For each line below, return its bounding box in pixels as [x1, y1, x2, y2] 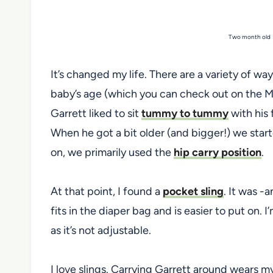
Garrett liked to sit [51, 106, 141, 120]
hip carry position [174, 145, 261, 159]
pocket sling [163, 184, 224, 198]
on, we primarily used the [51, 145, 174, 159]
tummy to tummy [141, 106, 229, 120]
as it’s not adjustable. [51, 223, 151, 237]
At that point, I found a [51, 184, 163, 198]
